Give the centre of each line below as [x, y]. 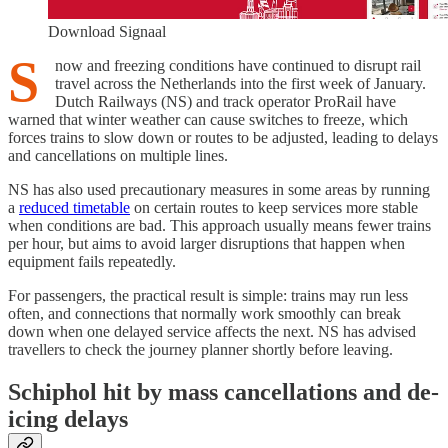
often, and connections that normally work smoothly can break [204, 314]
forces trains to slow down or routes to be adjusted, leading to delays [223, 138]
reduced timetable [74, 208]
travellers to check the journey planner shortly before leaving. [200, 350]
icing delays [68, 418]
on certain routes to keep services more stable [274, 208]
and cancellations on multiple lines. [118, 156]
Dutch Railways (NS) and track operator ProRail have [225, 102]
